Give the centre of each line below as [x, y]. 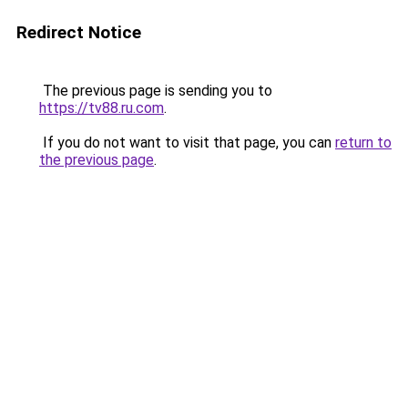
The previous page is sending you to [156, 91]
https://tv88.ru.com [102, 108]
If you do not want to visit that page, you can [187, 143]
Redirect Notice [79, 32]
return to [363, 143]
